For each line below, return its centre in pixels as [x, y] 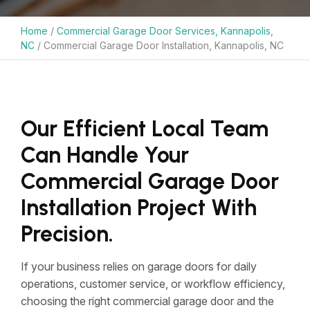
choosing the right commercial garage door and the [147, 301]
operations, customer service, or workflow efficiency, [153, 284]
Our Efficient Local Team [145, 129]
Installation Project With [139, 208]
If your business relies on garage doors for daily [139, 266]
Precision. [67, 234]
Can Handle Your [105, 155]
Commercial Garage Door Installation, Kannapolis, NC [164, 45]
